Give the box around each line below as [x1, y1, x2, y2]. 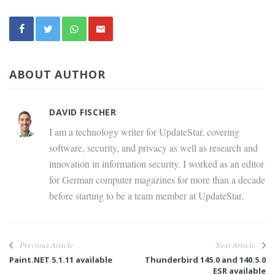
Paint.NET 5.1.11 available [9, 254, 112, 266]
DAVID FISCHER [49, 106, 117, 118]
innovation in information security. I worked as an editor [49, 157, 264, 171]
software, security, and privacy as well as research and [49, 141, 258, 155]
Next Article [215, 239, 255, 251]
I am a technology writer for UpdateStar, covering [49, 125, 239, 139]
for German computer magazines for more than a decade [49, 173, 265, 187]
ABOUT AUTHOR [9, 67, 106, 82]
